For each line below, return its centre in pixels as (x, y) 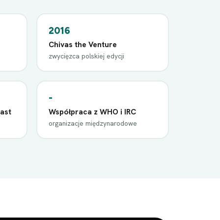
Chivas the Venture (83, 44)
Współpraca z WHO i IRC (92, 111)
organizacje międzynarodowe (93, 123)
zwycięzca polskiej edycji (86, 56)
